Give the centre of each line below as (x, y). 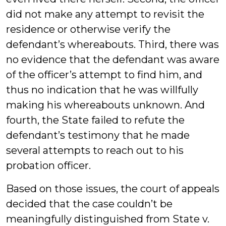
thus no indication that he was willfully (102, 90)
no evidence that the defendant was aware (113, 60)
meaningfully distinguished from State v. (108, 219)
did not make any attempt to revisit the (105, 14)
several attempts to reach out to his (95, 150)
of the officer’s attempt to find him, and (104, 75)
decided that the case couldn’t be (89, 204)
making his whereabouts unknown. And (105, 105)
